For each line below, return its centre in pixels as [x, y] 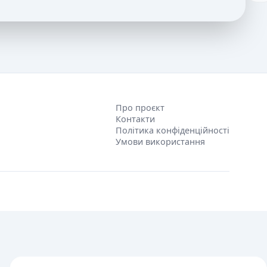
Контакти [135, 119]
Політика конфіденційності [172, 130]
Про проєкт [140, 107]
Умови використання [160, 141]
